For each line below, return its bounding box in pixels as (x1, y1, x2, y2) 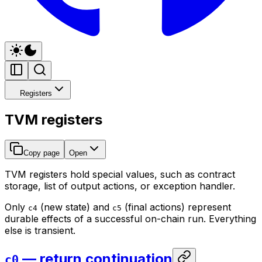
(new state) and (37, 201, 112, 213)
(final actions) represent (122, 201, 231, 213)
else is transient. (5, 224, 75, 236)
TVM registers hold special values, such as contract (5, 168, 235, 180)
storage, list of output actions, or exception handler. (5, 180, 235, 192)
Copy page (23, 148, 60, 157)
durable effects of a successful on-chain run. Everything (5, 212, 256, 225)
